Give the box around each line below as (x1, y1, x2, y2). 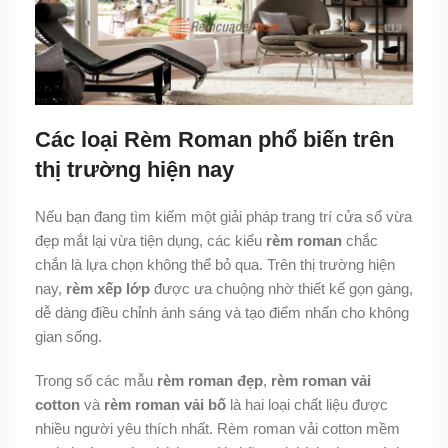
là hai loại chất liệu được (226, 395, 388, 413)
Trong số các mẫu (35, 371, 157, 389)
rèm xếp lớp (66, 279, 150, 297)
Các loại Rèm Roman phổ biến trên (35, 126, 394, 152)
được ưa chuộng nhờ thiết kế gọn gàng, (150, 279, 413, 297)
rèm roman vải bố (104, 395, 226, 413)
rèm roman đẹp (157, 371, 263, 389)
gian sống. (35, 327, 102, 345)
